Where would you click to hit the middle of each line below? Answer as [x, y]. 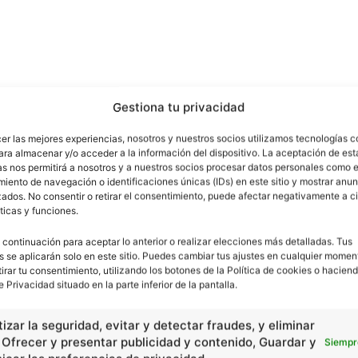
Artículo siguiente [299, 304]
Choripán [304, 324]
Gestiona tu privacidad [179, 107]
